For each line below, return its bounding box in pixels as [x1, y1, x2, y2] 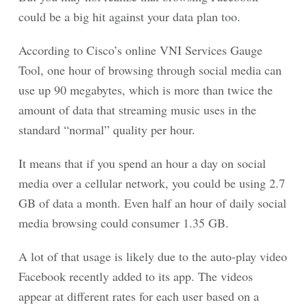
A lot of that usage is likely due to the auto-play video [19, 248, 287, 265]
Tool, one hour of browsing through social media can [19, 62, 282, 78]
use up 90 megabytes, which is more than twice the [19, 82, 273, 98]
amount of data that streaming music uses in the [19, 101, 256, 118]
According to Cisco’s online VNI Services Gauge [19, 42, 262, 58]
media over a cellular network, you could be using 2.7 [19, 175, 285, 191]
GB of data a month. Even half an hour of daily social [19, 195, 286, 211]
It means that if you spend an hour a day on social [19, 155, 266, 171]
